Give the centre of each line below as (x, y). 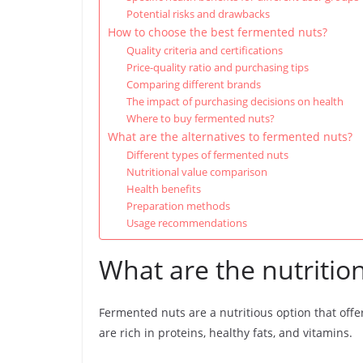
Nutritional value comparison (196, 172)
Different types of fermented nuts (207, 155)
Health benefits (163, 189)
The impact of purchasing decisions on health (235, 101)
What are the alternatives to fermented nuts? (230, 137)
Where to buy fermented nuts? (200, 118)
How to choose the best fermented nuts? (218, 32)
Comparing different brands (193, 84)
